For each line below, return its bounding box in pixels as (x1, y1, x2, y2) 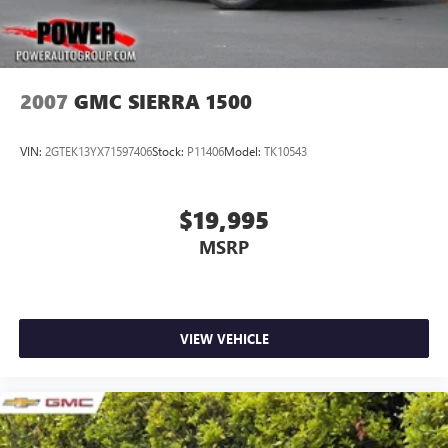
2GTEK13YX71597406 (45, 142, 152, 159)
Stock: (152, 142, 187, 159)
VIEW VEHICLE (179, 330, 269, 348)
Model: (224, 142, 264, 159)
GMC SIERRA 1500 (74, 88, 252, 116)
